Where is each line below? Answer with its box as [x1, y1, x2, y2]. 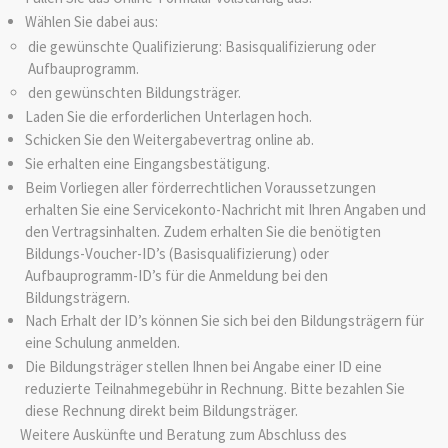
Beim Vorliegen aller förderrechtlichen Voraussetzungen [24, 177, 376, 197]
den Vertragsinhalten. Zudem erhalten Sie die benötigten [24, 221, 381, 241]
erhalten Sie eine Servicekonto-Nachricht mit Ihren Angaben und [24, 199, 426, 219]
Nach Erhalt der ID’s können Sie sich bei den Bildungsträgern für [24, 311, 424, 331]
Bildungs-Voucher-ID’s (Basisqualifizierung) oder [24, 243, 329, 263]
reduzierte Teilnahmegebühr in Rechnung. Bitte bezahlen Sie [24, 378, 405, 398]
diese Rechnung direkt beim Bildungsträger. [24, 400, 298, 420]
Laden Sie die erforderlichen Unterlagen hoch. [24, 106, 312, 126]
